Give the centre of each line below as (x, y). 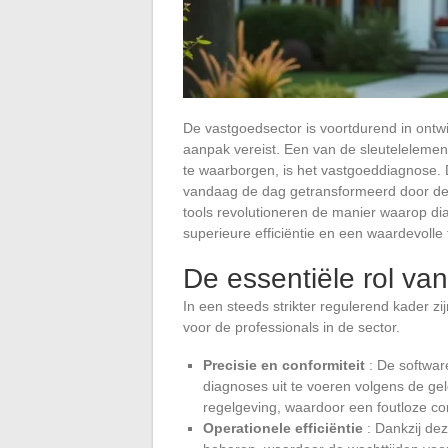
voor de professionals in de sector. (291, 326)
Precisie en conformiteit (284, 364)
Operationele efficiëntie (283, 427)
